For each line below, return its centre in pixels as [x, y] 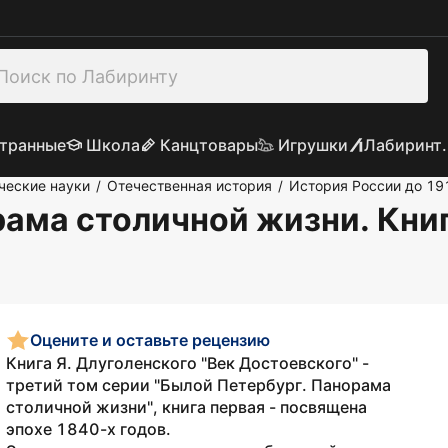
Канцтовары [208, 145]
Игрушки [312, 145]
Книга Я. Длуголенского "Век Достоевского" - [187, 363]
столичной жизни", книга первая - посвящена [186, 407]
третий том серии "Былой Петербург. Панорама [198, 385]
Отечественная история [189, 185]
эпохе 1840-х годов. [88, 429]
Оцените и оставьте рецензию [150, 339]
